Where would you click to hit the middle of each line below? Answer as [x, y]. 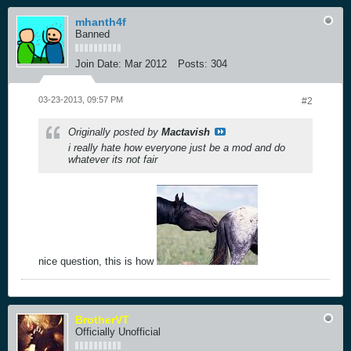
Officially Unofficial [118, 331]
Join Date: [98, 63]
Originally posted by [115, 132]
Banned [92, 34]
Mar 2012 [146, 63]
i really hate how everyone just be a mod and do [177, 147]
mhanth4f [101, 22]
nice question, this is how [98, 261]
